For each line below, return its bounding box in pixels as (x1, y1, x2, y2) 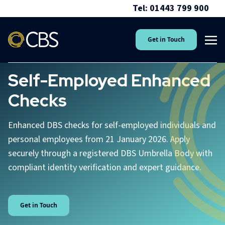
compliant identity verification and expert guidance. (8, 161, 201, 174)
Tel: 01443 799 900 (133, 2, 209, 15)
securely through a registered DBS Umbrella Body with (8, 147, 212, 160)
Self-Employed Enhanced (8, 69, 210, 91)
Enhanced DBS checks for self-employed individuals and (8, 119, 216, 132)
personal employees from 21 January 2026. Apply (8, 133, 190, 146)
